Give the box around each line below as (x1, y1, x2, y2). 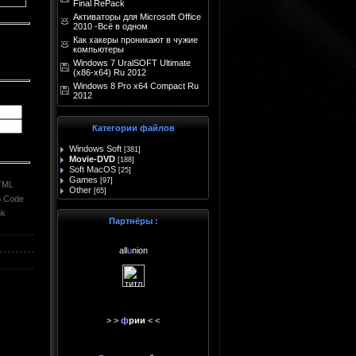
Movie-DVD (69, 154, 115, 164)
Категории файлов (91, 123, 175, 133)
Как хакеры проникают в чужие (73, 35, 198, 44)
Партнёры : (108, 216, 158, 226)
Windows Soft (69, 144, 122, 153)
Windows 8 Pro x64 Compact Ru (73, 81, 199, 91)
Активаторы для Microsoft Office (73, 12, 201, 21)
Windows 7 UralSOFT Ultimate (73, 58, 191, 68)
